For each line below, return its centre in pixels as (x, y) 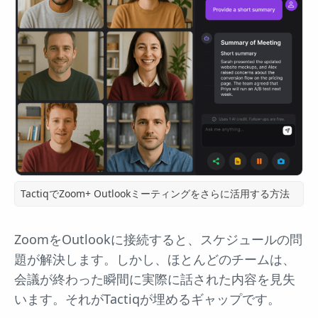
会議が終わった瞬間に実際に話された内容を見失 (155, 279)
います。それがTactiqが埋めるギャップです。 (147, 299)
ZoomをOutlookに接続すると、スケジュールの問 (158, 240)
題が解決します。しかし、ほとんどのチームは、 (155, 259)
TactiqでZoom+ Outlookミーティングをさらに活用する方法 (155, 194)
